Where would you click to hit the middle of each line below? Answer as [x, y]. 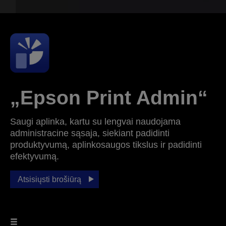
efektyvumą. [35, 156]
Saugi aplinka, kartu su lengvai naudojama [95, 121]
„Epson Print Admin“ [109, 97]
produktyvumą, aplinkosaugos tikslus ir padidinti [106, 145]
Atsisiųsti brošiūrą [49, 179]
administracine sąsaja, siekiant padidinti [90, 133]
